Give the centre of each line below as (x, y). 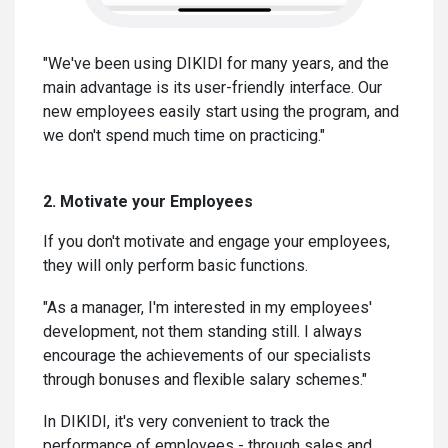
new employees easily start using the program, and (221, 112)
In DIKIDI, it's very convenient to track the (186, 422)
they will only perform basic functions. (175, 266)
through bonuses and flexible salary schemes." (205, 380)
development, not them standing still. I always (202, 332)
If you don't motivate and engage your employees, (216, 242)
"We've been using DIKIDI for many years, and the (216, 64)
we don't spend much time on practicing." (184, 136)
